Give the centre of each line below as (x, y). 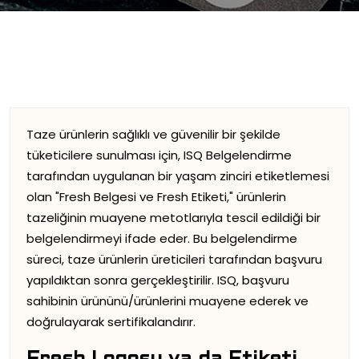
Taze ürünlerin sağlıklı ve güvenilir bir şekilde (153, 134)
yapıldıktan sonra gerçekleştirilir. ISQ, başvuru (158, 280)
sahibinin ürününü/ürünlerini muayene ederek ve (167, 301)
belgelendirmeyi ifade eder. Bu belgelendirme (162, 238)
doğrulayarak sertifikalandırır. (111, 322)
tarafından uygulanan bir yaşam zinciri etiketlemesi (178, 176)
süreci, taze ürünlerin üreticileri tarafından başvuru (174, 259)
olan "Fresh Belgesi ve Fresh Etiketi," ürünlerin (156, 197)
